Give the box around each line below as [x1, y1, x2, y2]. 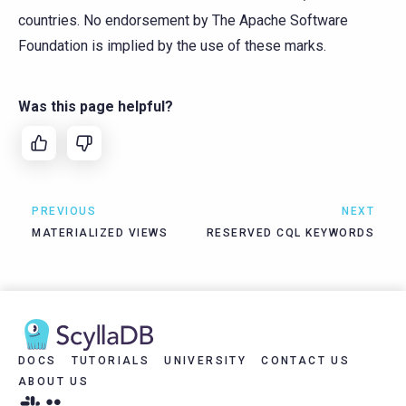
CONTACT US [261, 353, 351, 367]
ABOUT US [18, 374, 90, 388]
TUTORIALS [71, 353, 150, 367]
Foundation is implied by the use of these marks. [18, 36, 326, 54]
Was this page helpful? [18, 97, 173, 115]
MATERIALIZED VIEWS [32, 226, 168, 239]
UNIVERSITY [164, 353, 247, 367]
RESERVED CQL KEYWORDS [206, 226, 374, 239]
